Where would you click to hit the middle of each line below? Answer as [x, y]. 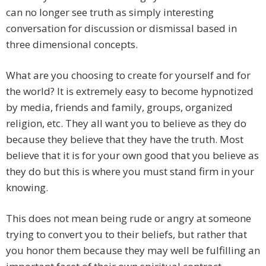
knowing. [27, 188]
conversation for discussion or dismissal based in [121, 28]
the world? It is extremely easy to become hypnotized [130, 91]
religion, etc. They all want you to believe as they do [126, 123]
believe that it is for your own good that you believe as [132, 156]
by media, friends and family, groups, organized [119, 107]
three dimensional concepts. [72, 45]
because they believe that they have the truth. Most [125, 140]
